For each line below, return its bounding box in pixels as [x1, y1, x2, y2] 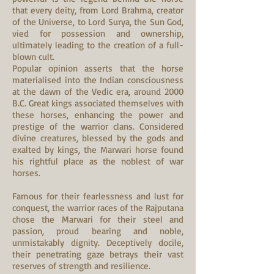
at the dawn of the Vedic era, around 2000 [12, 86, 183, 97]
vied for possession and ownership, [12, 28, 183, 39]
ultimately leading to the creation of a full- [12, 39, 183, 51]
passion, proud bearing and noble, [12, 225, 183, 237]
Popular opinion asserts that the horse [12, 62, 183, 74]
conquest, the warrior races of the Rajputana [12, 202, 183, 213]
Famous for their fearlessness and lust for [12, 190, 183, 202]
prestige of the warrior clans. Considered [12, 120, 183, 132]
